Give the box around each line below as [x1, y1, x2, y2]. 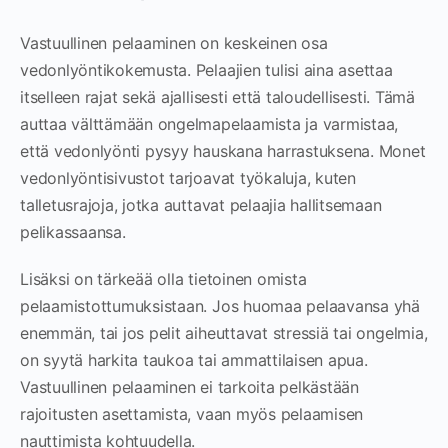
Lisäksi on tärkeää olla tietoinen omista [20, 269, 307, 289]
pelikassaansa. [20, 222, 126, 242]
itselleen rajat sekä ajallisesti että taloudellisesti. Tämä [20, 87, 415, 107]
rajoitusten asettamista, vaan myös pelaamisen [20, 404, 364, 424]
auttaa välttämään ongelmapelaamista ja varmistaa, [20, 114, 399, 134]
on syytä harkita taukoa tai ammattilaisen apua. [20, 350, 368, 370]
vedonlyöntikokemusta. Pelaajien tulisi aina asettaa [20, 60, 393, 80]
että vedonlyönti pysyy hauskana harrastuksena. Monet [20, 141, 426, 161]
